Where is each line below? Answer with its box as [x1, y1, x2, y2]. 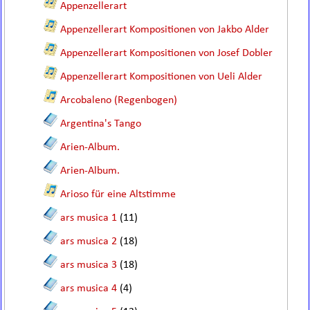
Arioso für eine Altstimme [60, 189, 176, 200]
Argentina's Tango [60, 118, 142, 129]
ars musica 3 [60, 259, 118, 271]
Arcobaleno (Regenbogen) [60, 95, 178, 106]
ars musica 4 [60, 283, 118, 294]
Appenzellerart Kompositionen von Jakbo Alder [60, 24, 270, 35]
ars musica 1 [60, 212, 118, 224]
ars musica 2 [60, 236, 118, 247]
